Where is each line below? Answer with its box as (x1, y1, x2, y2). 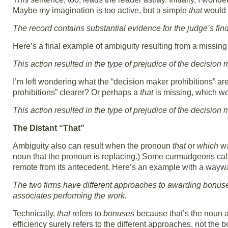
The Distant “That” (13, 124, 84, 133)
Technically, (13, 209, 57, 218)
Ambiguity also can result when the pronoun (13, 141, 173, 151)
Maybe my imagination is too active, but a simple (13, 6, 189, 15)
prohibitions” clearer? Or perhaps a (13, 88, 140, 97)
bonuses (103, 209, 134, 218)
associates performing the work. (13, 191, 127, 201)
